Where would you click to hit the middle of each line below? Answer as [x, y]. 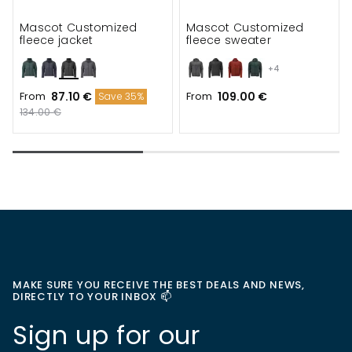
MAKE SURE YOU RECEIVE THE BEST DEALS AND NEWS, [159, 285]
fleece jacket [57, 40]
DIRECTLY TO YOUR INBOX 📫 [92, 297]
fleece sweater [229, 40]
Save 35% [121, 96]
